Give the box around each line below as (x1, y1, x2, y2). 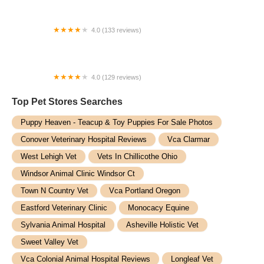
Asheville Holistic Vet (126, 220, 199, 229)
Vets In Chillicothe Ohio (97, 152, 177, 161)
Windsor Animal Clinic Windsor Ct (21, 169, 135, 178)
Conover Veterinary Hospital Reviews (21, 135, 147, 144)
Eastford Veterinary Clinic (21, 203, 107, 212)
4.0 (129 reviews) (91, 74, 141, 81)
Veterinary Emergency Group (12, 83, 133, 93)
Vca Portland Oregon (109, 186, 180, 195)
